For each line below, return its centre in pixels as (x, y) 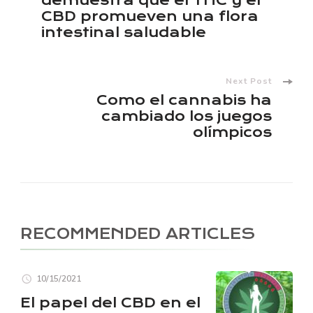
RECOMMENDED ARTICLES (138, 233)
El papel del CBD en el (110, 303)
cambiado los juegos (187, 116)
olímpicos (232, 132)
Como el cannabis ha (184, 100)
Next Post (249, 81)
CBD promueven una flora (150, 16)
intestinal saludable (124, 32)
